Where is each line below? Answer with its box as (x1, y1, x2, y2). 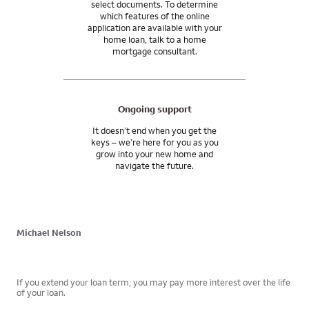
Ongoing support (117, 102, 192, 115)
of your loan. (17, 286, 66, 298)
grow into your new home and (96, 148, 213, 159)
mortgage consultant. (112, 45, 197, 57)
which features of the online (99, 10, 210, 21)
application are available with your (87, 21, 222, 33)
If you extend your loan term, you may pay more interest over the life (17, 276, 290, 288)
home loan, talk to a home (103, 33, 206, 45)
